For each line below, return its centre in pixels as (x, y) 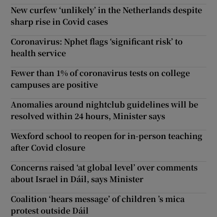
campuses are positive (54, 85)
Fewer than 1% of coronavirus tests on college (101, 73)
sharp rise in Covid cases (60, 22)
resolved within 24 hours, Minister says (88, 116)
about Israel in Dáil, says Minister (77, 179)
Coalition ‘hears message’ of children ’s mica (98, 199)
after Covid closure (48, 148)
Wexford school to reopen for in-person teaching (107, 136)
